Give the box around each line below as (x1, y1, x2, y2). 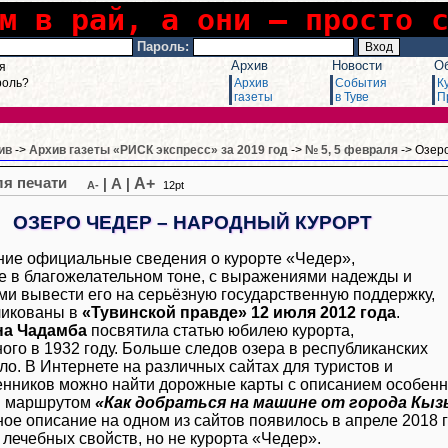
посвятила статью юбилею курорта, (87, 321, 354, 339)
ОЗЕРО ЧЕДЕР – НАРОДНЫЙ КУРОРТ (12, 211, 372, 233)
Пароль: (137, 39, 189, 54)
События (335, 76, 387, 90)
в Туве (335, 90, 369, 104)
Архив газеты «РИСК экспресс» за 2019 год (29, 143, 288, 157)
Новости (332, 58, 382, 73)
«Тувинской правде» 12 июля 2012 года (82, 303, 396, 321)
